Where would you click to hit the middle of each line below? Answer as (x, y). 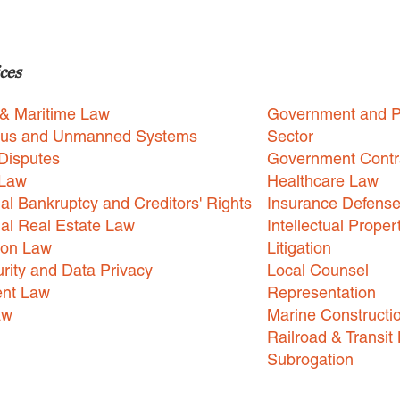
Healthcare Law (323, 180)
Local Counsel (318, 270)
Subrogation (310, 359)
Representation (321, 292)
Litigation (299, 247)
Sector (290, 136)
